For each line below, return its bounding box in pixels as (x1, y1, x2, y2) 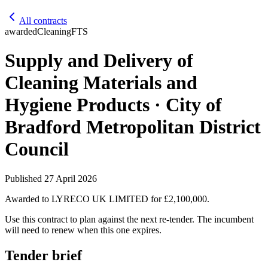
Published (5, 173, 44, 184)
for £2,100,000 (148, 193, 207, 204)
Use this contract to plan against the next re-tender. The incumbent (5, 214, 254, 224)
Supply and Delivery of (5, 50, 193, 72)
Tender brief (5, 247, 82, 263)
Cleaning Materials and (5, 72, 197, 94)
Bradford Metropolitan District (5, 116, 261, 138)
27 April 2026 (44, 173, 97, 184)
